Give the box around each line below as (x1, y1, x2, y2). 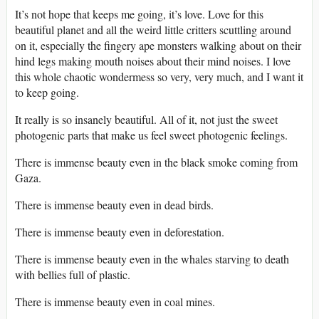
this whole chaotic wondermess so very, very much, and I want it (15, 69, 303, 85)
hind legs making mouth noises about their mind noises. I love (15, 53, 291, 69)
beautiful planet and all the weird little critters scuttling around (15, 22, 291, 38)
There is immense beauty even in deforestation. (15, 224, 224, 240)
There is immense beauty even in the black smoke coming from (15, 155, 298, 170)
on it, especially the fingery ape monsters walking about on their (15, 38, 301, 53)
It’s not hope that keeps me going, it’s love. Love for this (15, 6, 263, 22)
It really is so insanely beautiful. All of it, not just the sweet (15, 112, 278, 127)
